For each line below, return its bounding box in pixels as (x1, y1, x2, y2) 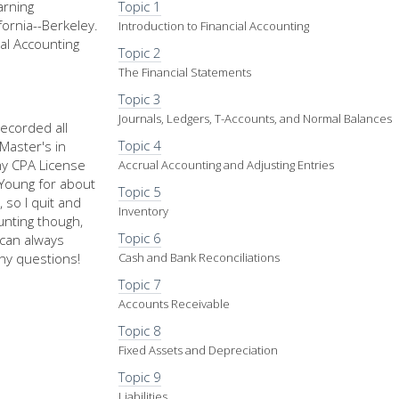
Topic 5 (118, 182, 162, 200)
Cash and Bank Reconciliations (118, 248, 281, 265)
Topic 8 (118, 321, 162, 339)
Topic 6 (118, 228, 162, 247)
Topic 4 (118, 135, 162, 154)
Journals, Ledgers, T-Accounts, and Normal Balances (118, 110, 393, 126)
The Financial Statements (118, 63, 252, 80)
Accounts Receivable (118, 295, 231, 312)
